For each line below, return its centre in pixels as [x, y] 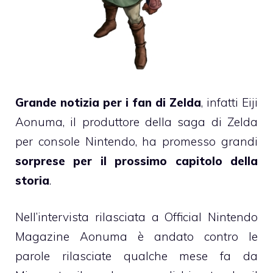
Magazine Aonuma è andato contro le [136, 237]
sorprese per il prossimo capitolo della [136, 161]
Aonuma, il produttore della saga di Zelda [136, 122]
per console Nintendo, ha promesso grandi [136, 141]
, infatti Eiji [229, 102]
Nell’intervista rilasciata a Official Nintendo [136, 217]
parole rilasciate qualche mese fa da [136, 256]
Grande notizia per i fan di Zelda [108, 102]
